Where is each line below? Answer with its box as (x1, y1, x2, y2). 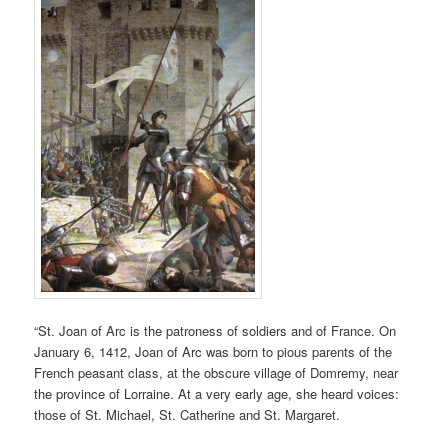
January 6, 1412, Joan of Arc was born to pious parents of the (34, 341, 393, 361)
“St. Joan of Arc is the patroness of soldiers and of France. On (34, 320, 397, 340)
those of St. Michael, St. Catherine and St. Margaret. (34, 404, 341, 424)
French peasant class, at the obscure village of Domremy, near (34, 362, 399, 382)
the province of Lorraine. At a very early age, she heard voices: (34, 383, 400, 403)
